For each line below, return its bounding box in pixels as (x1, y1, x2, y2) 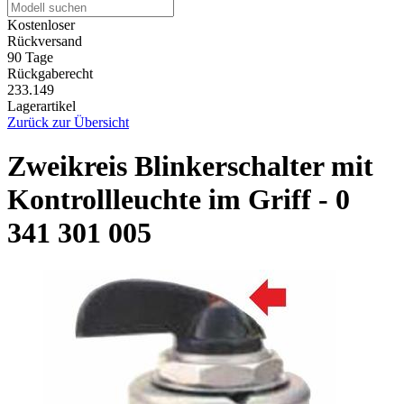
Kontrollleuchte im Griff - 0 (7, 183, 350, 216)
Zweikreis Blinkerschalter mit (7, 150, 373, 183)
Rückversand (7, 32, 82, 49)
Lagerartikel (7, 97, 76, 114)
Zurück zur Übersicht (7, 114, 129, 130)
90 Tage (7, 49, 53, 65)
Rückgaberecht (7, 65, 93, 81)
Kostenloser (7, 16, 75, 32)
